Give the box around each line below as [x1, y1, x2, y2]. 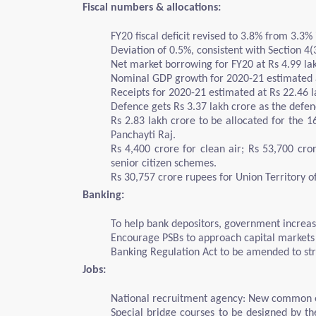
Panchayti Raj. [111, 130, 176, 141]
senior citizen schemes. [111, 158, 217, 169]
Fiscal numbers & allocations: [83, 2, 221, 13]
